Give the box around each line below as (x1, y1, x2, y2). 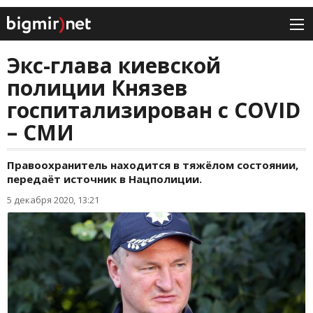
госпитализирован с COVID (7, 96, 300, 125)
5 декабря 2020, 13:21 (7, 194, 99, 207)
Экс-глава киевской (7, 51, 221, 80)
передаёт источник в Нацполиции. (7, 172, 202, 187)
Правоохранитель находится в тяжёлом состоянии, (7, 158, 298, 173)
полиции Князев (7, 73, 188, 103)
